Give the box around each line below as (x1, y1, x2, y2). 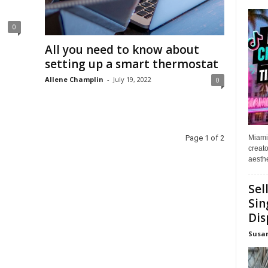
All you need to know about (44, 42, 199, 57)
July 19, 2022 (112, 75, 151, 84)
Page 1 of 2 (185, 133, 224, 142)
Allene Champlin (44, 75, 103, 84)
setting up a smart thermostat (44, 56, 218, 72)
